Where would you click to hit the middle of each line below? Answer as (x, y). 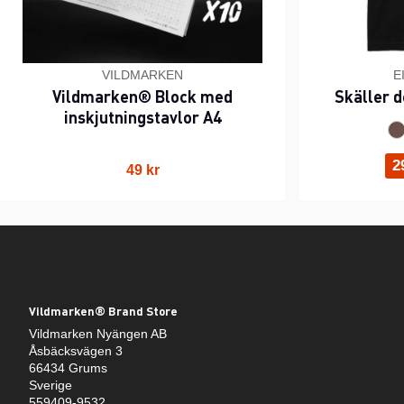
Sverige (50, 386)
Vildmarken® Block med (142, 96)
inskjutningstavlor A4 (142, 116)
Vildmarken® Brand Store (103, 311)
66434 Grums (68, 368)
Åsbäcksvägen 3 (76, 351)
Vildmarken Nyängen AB (98, 334)
